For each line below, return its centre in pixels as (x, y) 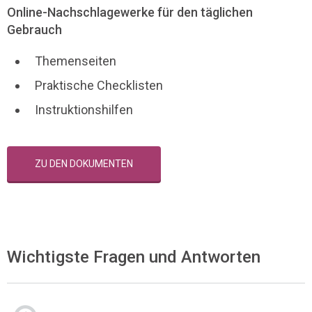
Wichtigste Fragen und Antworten (134, 257)
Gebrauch (34, 30)
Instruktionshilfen (84, 110)
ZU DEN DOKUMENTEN (84, 164)
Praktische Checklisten (99, 86)
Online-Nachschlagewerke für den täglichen (130, 13)
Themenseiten (76, 61)
